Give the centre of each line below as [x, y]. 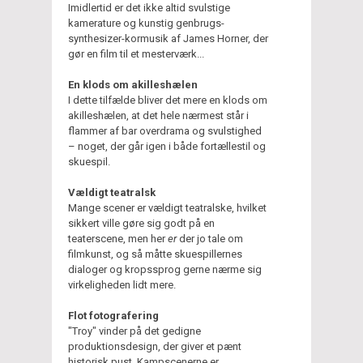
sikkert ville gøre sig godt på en [141, 223]
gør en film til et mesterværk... [136, 53]
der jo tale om [210, 238]
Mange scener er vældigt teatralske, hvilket [167, 207]
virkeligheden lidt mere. [122, 284]
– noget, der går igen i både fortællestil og [167, 146]
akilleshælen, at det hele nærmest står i [158, 115]
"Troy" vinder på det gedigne [135, 331]
